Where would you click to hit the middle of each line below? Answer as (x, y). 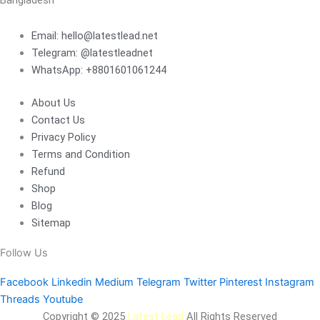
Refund (48, 171)
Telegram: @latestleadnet (92, 52)
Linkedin (72, 282)
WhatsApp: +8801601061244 (99, 70)
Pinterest (241, 282)
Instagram (290, 282)
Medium (114, 282)
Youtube (63, 300)
